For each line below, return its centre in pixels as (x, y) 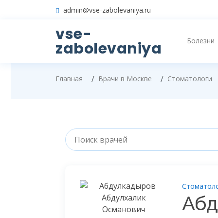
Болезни (201, 41)
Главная (69, 79)
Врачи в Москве (125, 79)
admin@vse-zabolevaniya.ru (107, 10)
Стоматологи (190, 79)
